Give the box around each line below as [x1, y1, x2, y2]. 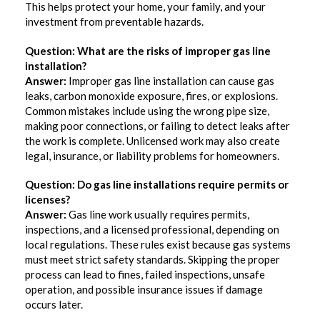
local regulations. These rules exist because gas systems [25, 238, 291, 251]
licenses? [25, 193, 70, 206]
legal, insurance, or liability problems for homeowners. [25, 149, 279, 162]
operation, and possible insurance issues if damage [25, 283, 263, 296]
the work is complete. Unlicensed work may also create [25, 134, 280, 147]
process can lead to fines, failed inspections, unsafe [25, 268, 265, 281]
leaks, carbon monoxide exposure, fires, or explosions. [25, 89, 278, 102]
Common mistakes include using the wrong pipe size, [25, 104, 269, 117]
